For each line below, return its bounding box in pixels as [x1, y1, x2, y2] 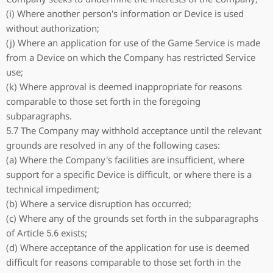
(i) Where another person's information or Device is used [6, 7, 244, 19]
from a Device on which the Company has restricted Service [6, 51, 255, 63]
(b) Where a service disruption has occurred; [6, 197, 191, 210]
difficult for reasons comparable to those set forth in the [6, 256, 241, 268]
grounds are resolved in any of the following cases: [6, 139, 220, 151]
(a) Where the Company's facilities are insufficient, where [6, 154, 244, 166]
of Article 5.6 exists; [6, 227, 87, 239]
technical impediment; [6, 183, 99, 195]
